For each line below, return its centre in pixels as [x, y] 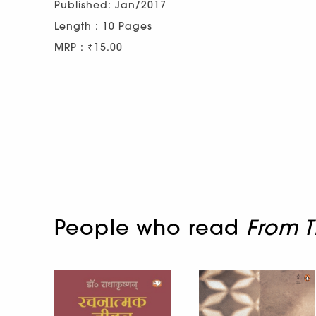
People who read [150, 227]
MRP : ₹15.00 [89, 48]
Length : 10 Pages [103, 26]
